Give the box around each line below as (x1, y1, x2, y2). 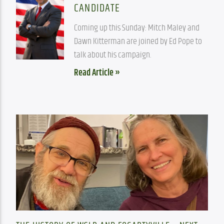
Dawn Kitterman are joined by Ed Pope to (74, 34, 202, 48)
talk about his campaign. (74, 47, 151, 62)
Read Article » (74, 65, 120, 80)
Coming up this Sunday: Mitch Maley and (74, 20, 200, 35)
